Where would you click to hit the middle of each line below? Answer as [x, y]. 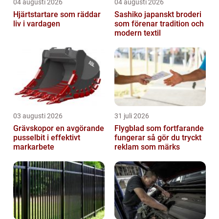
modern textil [138, 33]
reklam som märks [147, 147]
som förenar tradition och [159, 24]
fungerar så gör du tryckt [131, 138]
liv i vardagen [37, 24]
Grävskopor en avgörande [34, 129]
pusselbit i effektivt [47, 138]
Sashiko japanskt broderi [129, 15]
